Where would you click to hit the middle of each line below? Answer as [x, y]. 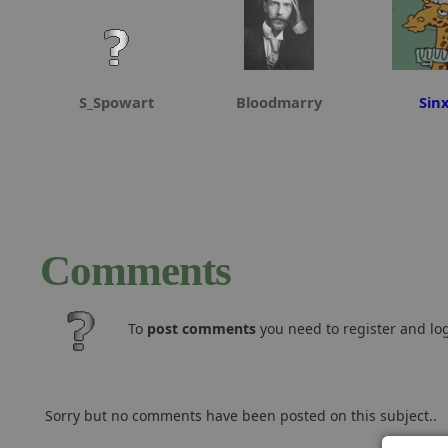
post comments [201, 328]
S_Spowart [116, 102]
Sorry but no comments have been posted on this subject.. [241, 415]
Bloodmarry [279, 102]
